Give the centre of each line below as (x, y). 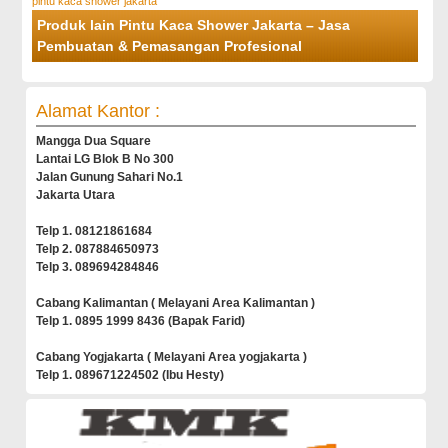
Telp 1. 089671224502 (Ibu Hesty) (130, 375)
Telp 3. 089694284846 (98, 267)
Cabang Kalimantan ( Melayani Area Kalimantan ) (176, 303)
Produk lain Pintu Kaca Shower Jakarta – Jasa (194, 25)
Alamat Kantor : (98, 111)
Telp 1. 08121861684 (94, 231)
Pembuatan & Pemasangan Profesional (170, 46)
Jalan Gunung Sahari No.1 (110, 177)
